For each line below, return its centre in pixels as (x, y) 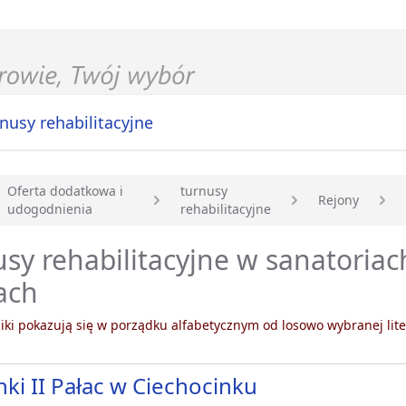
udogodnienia (50, 209)
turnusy (203, 191)
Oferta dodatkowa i (65, 191)
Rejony (338, 200)
